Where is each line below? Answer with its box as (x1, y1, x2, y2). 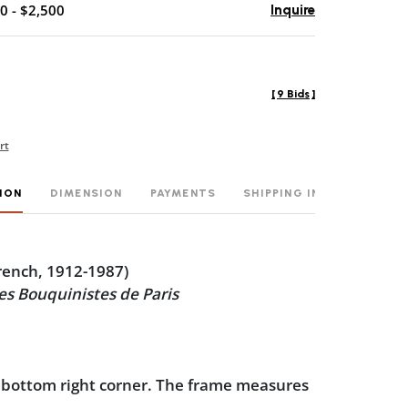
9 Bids (277, 87, 310, 100)
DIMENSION (49, 187, 123, 199)
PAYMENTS (149, 187, 217, 199)
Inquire (270, 2, 315, 18)
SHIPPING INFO (243, 187, 338, 199)
